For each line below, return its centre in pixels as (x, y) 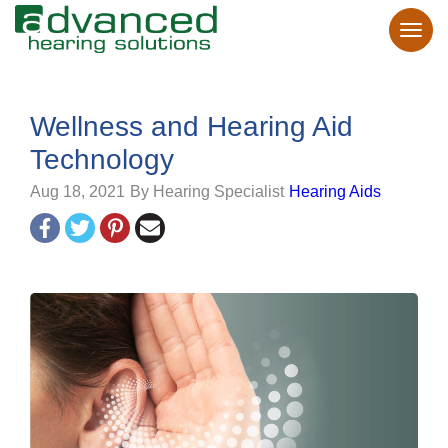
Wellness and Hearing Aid (191, 126)
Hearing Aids (335, 191)
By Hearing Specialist (207, 191)
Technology (102, 159)
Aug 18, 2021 (77, 191)
